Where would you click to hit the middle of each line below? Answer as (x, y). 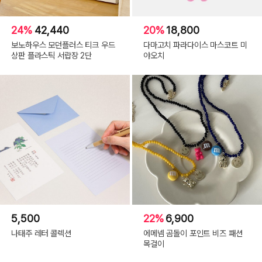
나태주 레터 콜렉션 (41, 233)
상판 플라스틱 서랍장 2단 (52, 55)
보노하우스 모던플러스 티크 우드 (63, 44)
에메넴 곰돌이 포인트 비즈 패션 (193, 233)
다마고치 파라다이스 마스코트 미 (195, 44)
